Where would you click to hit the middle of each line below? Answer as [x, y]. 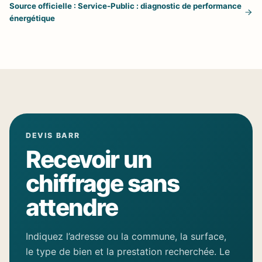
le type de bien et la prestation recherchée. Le [128, 251]
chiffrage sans [103, 183]
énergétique [32, 18]
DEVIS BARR [53, 135]
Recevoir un [89, 159]
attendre [72, 207]
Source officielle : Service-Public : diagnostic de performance [125, 6]
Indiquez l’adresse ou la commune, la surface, [126, 236]
